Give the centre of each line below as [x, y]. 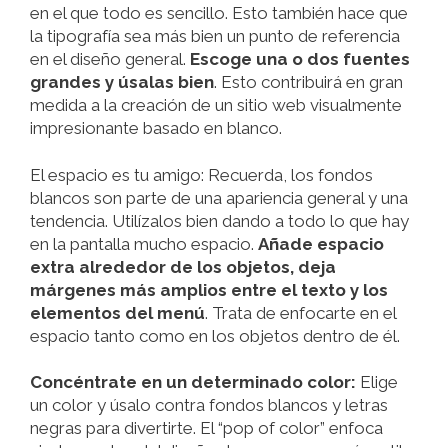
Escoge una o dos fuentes [300, 58]
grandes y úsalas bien [122, 81]
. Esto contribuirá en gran [308, 81]
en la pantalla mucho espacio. [144, 243]
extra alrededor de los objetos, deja [183, 266]
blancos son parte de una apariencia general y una [219, 197]
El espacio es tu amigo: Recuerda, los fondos [201, 174]
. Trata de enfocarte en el [300, 312]
